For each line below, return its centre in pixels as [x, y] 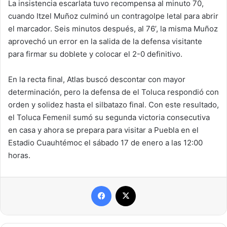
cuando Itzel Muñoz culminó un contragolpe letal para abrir [113, 16]
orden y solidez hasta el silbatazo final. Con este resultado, [113, 105]
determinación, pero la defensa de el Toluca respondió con [113, 92]
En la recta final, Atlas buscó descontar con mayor [97, 80]
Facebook [126, 186]
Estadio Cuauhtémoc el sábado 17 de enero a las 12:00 [105, 143]
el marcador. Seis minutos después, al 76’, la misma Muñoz [113, 29]
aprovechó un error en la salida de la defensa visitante [105, 42]
